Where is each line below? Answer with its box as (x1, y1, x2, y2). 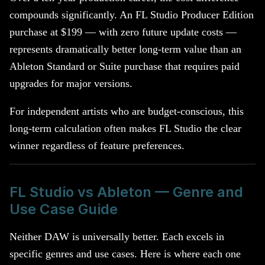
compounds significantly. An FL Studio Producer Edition (9, 9, 254, 21)
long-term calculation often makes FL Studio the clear (9, 122, 241, 134)
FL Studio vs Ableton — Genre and (9, 183, 243, 201)
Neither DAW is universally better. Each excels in (9, 230, 224, 243)
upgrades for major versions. (9, 77, 132, 90)
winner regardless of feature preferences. (9, 139, 185, 151)
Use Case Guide (9, 200, 118, 218)
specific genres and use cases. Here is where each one (9, 247, 241, 260)
